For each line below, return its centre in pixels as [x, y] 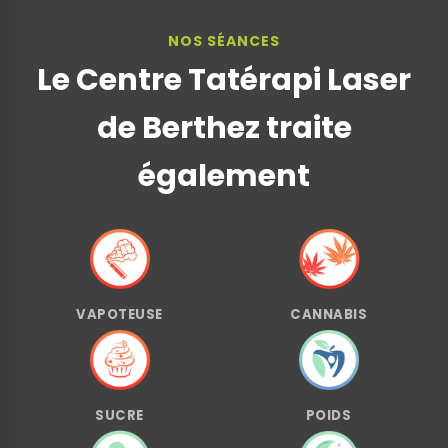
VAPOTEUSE [119, 314]
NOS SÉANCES [224, 40]
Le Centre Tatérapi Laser [224, 79]
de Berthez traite [224, 127]
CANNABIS [328, 314]
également [224, 175]
